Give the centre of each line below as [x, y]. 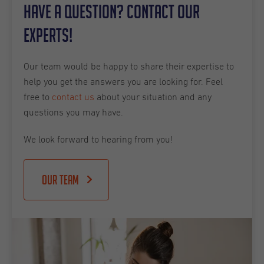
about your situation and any [153, 97]
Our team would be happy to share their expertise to [129, 66]
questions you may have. [75, 112]
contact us [73, 97]
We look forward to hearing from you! [98, 139]
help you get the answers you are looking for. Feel [123, 82]
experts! [48, 35]
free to [38, 97]
